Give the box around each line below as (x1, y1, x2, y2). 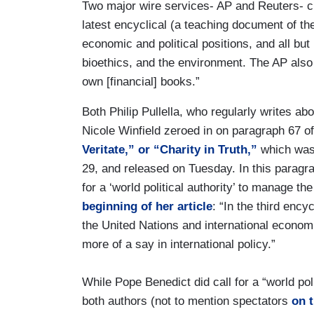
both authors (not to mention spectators (82, 294, 292, 308)
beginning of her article (82, 199, 212, 213)
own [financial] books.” (82, 74, 200, 88)
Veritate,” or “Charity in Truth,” (82, 142, 257, 156)
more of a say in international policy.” (82, 237, 275, 251)
